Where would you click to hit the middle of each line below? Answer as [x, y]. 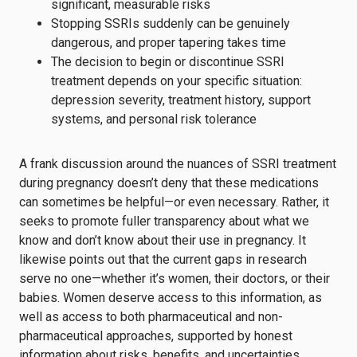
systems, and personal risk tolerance [154, 119]
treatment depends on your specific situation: [177, 80]
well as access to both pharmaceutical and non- [151, 316]
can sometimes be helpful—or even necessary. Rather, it [174, 202]
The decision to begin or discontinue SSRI [168, 61]
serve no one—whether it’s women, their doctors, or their [175, 278]
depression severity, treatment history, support [181, 100]
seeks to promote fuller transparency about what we [164, 221]
